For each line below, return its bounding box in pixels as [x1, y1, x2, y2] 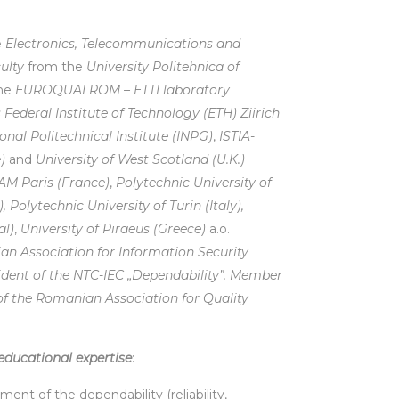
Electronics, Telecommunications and [5, 36, 240, 52]
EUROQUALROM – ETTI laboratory [15, 82, 230, 98]
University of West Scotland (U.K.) [36, 151, 245, 167]
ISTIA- [219, 128, 255, 144]
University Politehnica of [86, 59, 240, 75]
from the [24, 59, 86, 75]
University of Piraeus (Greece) [20, 221, 206, 237]
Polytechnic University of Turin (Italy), [10, 198, 244, 214]
